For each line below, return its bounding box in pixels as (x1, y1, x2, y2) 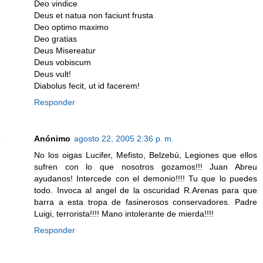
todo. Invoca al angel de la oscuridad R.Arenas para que (34, 185, 257, 195)
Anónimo (34, 133, 70, 143)
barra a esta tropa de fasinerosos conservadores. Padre (34, 197, 257, 207)
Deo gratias (34, 33, 77, 43)
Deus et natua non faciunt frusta (34, 10, 153, 20)
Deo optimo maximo (34, 22, 109, 32)
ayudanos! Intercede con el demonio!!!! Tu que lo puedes (34, 173, 257, 183)
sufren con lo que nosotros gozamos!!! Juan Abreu (34, 161, 257, 171)
